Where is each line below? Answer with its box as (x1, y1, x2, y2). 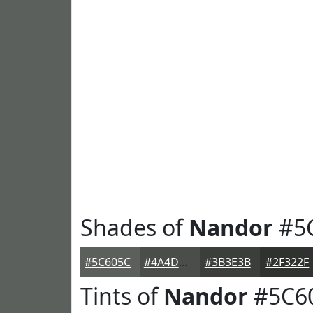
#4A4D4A (178, 254, 188, 270)
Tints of (80, 281, 163, 311)
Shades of (80, 212, 189, 242)
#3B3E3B (204, 254, 251, 270)
